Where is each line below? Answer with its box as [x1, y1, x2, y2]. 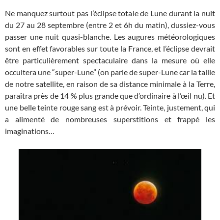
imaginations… [5, 126, 55, 136]
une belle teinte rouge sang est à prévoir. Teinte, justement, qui [5, 103, 215, 112]
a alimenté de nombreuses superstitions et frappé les [5, 114, 215, 124]
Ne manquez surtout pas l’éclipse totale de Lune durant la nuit [5, 8, 215, 18]
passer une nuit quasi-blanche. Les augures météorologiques [5, 32, 215, 42]
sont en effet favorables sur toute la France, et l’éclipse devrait [5, 44, 215, 54]
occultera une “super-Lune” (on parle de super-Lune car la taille [5, 67, 215, 77]
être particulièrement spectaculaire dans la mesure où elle [5, 55, 215, 65]
